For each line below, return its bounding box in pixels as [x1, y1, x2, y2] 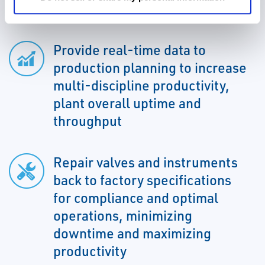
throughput [53, 112, 122, 130]
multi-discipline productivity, [53, 76, 230, 95]
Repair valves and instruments [53, 153, 238, 172]
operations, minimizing [53, 206, 192, 225]
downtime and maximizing [53, 224, 211, 243]
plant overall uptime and [53, 94, 201, 112]
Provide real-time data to [53, 41, 206, 59]
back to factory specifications [53, 171, 231, 189]
